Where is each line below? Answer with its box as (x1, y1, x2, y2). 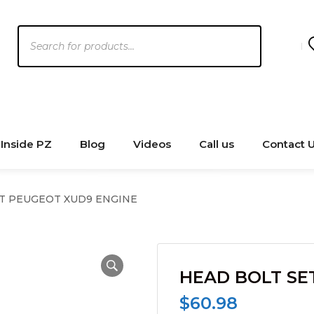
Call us (199, 137, 234, 151)
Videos (133, 137, 171, 151)
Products (16, 27, 69, 41)
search (16, 46, 54, 60)
